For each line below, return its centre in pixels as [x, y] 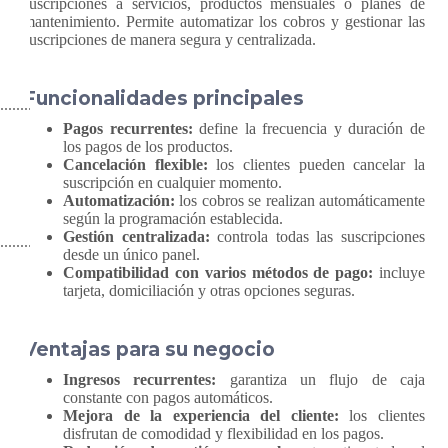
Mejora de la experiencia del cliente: [201, 415]
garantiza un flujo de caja [321, 379]
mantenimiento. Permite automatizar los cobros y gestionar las [224, 21]
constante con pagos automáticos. [168, 397]
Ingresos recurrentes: [140, 379]
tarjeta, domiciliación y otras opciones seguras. [209, 290]
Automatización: [119, 200]
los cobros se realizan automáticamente [300, 200]
